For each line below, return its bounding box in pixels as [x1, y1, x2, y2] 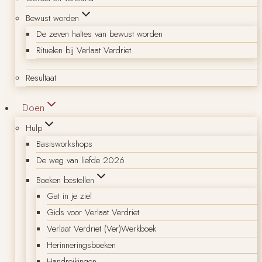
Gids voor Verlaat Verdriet [47, 205, 139, 219]
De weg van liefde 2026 [36, 153, 125, 167]
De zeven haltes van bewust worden [36, 27, 163, 40]
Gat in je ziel [47, 189, 92, 202]
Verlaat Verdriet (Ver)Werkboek [47, 222, 156, 235]
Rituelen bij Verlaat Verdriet [36, 43, 131, 57]
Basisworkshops [36, 137, 92, 150]
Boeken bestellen [36, 173, 94, 187]
